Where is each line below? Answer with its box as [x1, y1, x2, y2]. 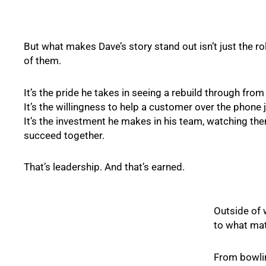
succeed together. [24, 129, 104, 141]
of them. [24, 54, 61, 66]
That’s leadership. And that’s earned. [24, 161, 185, 173]
